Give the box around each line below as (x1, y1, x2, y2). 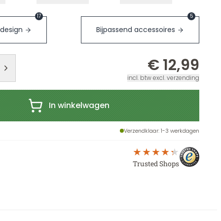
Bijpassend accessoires (96, 25, 175, 35)
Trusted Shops (133, 159, 179, 168)
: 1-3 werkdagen (158, 127, 199, 135)
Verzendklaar (124, 127, 158, 135)
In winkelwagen (48, 100, 110, 111)
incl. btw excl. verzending (127, 74, 199, 82)
